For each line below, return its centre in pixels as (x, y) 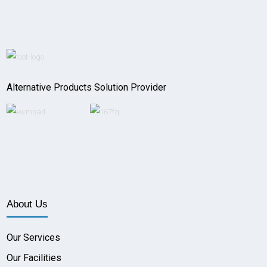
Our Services (34, 237)
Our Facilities (34, 257)
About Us (27, 204)
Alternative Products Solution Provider (87, 87)
